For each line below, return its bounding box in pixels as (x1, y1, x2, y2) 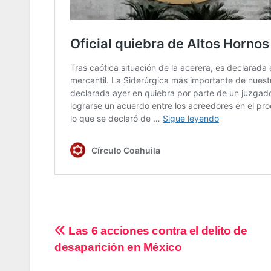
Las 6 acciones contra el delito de (65, 224, 247, 237)
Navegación (54, 223, 163, 247)
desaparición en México (54, 240, 182, 253)
